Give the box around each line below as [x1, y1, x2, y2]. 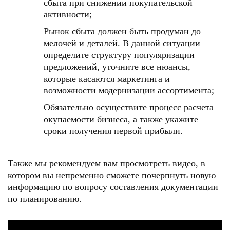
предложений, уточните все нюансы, [44, 62, 190, 72]
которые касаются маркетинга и [44, 73, 170, 84]
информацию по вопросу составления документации [8, 182, 218, 192]
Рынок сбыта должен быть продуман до [44, 26, 201, 36]
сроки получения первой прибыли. [44, 126, 183, 136]
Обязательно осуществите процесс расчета [44, 102, 214, 112]
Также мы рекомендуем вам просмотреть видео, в [8, 158, 205, 168]
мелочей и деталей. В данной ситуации [44, 38, 200, 48]
